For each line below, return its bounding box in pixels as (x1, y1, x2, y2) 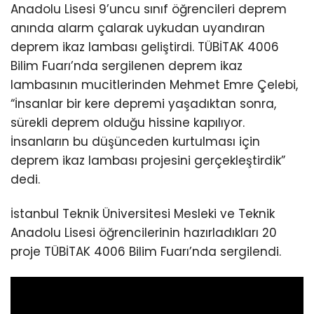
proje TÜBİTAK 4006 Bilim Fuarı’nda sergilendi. (11, 243, 281, 261)
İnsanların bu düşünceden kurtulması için (11, 133, 260, 150)
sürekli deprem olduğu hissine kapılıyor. (11, 114, 245, 131)
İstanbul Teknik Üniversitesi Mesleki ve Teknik (11, 205, 275, 223)
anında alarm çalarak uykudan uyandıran (11, 20, 265, 36)
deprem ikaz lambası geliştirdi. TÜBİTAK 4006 (11, 39, 279, 55)
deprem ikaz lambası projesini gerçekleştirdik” (11, 152, 285, 169)
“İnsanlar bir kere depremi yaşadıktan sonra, (11, 95, 276, 112)
